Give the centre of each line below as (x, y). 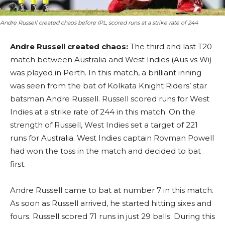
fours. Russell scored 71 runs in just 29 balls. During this (113, 216)
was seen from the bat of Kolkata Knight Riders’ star (108, 86)
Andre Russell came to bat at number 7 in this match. (112, 190)
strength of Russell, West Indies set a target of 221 (104, 125)
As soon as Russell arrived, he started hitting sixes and (111, 203)
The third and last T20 (170, 46)
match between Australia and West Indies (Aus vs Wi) (111, 60)
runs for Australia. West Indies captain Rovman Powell (112, 138)
